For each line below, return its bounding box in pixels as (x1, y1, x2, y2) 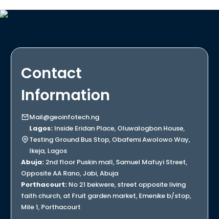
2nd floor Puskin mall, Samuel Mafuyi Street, (44, 157, 188, 167)
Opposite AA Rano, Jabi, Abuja (21, 169, 119, 178)
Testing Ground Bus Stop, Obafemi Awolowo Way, (29, 135, 191, 145)
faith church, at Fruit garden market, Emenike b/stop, (21, 191, 192, 201)
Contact (21, 63, 82, 84)
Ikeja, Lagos (29, 146, 67, 156)
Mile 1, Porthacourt (21, 202, 81, 212)
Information (21, 85, 110, 106)
